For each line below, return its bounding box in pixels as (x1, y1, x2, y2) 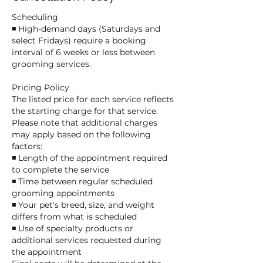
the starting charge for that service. (12, 106, 158, 117)
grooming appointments (12, 188, 114, 199)
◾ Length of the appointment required (12, 153, 167, 164)
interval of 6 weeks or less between (12, 47, 155, 58)
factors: (12, 141, 42, 152)
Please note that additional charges (12, 117, 157, 129)
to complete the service (12, 164, 109, 176)
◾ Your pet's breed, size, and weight (12, 200, 154, 211)
